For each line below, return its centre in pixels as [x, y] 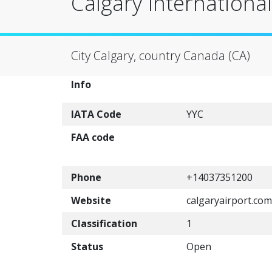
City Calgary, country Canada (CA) [161, 56]
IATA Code [96, 114]
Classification [104, 223]
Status [87, 246]
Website [91, 200]
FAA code [93, 137]
